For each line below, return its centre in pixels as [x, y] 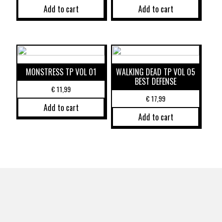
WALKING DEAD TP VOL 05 [156, 72]
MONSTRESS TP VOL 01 [61, 72]
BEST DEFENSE [156, 81]
